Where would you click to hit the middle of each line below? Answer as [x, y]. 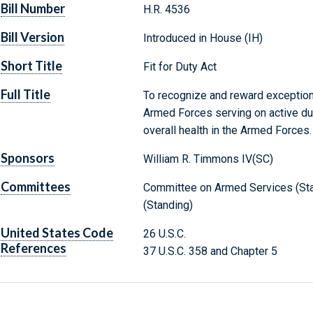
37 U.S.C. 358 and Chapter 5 [210, 252]
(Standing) [168, 205]
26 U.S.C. [164, 234]
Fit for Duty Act [180, 67]
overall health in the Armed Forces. [227, 131]
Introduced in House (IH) [203, 38]
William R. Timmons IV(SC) [208, 159]
